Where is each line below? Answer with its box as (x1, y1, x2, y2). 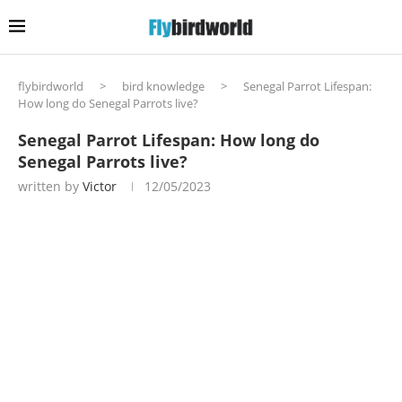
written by (18, 177, 83, 195)
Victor (83, 177, 117, 195)
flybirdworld (18, 77, 83, 94)
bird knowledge (122, 77, 205, 94)
